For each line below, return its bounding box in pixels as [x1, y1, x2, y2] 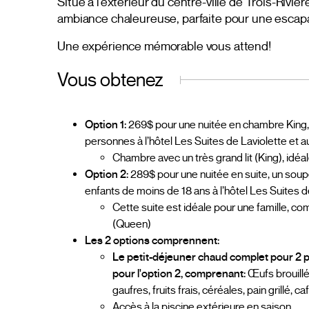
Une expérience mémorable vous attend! [57, 38, 271, 54]
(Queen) [112, 217, 152, 231]
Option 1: [85, 117, 127, 132]
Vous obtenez [57, 68, 164, 92]
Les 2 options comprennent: [85, 233, 220, 248]
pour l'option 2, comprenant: [112, 266, 246, 281]
